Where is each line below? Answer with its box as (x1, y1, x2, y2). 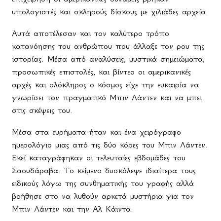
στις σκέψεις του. (12, 105, 75, 115)
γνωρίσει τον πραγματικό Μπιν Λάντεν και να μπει (12, 92, 202, 102)
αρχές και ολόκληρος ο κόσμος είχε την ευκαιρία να (12, 79, 199, 89)
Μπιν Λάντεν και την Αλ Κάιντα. (12, 203, 133, 214)
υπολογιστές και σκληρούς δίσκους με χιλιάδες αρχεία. (12, 6, 208, 16)
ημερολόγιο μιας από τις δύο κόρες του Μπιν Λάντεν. (12, 139, 208, 149)
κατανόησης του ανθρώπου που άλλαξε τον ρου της (12, 40, 204, 51)
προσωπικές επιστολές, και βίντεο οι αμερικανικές (12, 66, 191, 76)
